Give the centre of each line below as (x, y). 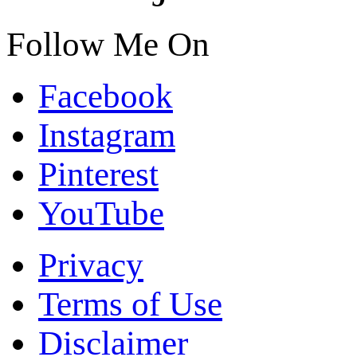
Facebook (106, 96)
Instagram (107, 135)
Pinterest (98, 174)
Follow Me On (108, 44)
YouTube (101, 213)
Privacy (91, 265)
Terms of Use (130, 304)
